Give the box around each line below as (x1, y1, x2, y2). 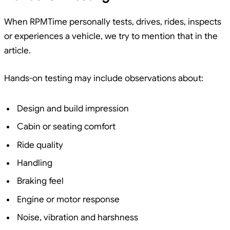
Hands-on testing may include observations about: (4, 73, 203, 84)
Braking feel (17, 176, 64, 187)
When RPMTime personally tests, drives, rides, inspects (4, 16, 221, 27)
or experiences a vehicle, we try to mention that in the (4, 30, 218, 42)
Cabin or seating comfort (17, 121, 116, 132)
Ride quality (17, 139, 63, 150)
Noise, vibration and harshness (17, 212, 138, 223)
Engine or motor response (17, 194, 120, 205)
